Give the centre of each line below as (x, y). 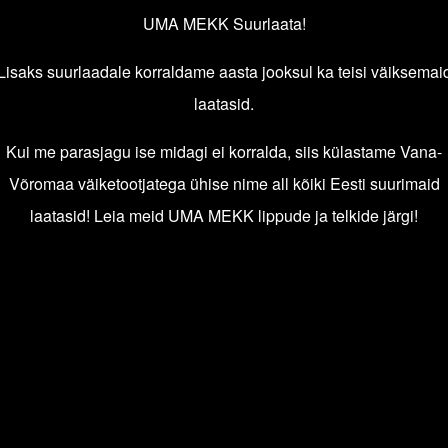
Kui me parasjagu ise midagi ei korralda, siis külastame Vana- (224, 152)
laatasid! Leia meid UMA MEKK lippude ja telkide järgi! (224, 216)
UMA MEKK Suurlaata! (224, 24)
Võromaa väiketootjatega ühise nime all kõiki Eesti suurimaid (224, 184)
